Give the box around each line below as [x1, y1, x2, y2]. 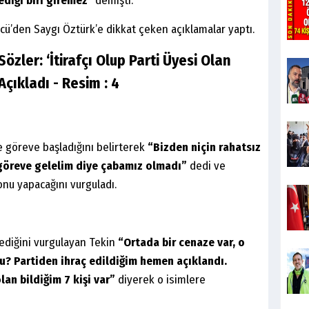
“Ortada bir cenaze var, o [118, 235, 245, 250]
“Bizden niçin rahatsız [148, 140, 261, 155]
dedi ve [187, 159, 226, 174]
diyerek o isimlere [115, 272, 206, 288]
